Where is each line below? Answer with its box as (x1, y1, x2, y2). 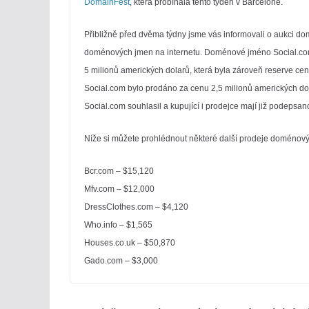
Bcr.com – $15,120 (84, 166, 154, 176)
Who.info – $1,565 (84, 220, 152, 230)
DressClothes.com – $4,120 (84, 202, 188, 212)
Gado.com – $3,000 (84, 256, 158, 266)
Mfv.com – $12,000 (84, 184, 154, 194)
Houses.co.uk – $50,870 (84, 238, 175, 248)
